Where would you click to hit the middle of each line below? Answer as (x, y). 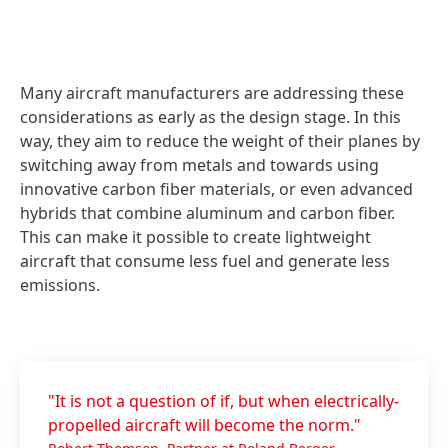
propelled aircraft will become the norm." (204, 425)
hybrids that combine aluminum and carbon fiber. (207, 213)
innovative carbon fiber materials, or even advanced (216, 189)
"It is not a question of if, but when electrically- (223, 401)
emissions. (60, 285)
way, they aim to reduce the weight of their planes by (220, 141)
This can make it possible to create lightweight (195, 237)
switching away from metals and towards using (199, 165)
